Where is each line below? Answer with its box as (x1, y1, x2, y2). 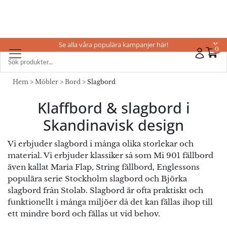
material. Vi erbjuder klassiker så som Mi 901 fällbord (8, 150, 213, 160)
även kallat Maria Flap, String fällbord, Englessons (8, 162, 200, 172)
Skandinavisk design (43, 115, 184, 135)
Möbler (35, 78, 58, 86)
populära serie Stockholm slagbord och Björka (8, 174, 187, 183)
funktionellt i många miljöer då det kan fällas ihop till (8, 197, 213, 207)
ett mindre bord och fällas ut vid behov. (8, 209, 160, 218)
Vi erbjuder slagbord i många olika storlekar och (8, 139, 194, 148)
